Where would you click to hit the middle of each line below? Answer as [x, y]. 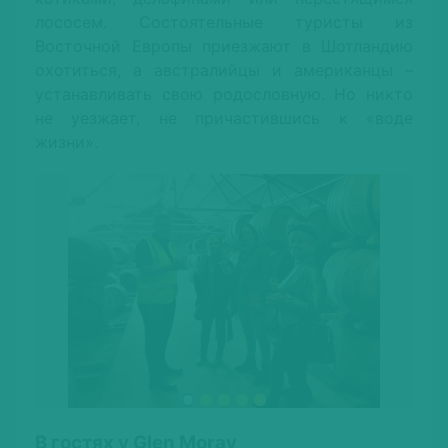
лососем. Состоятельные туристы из [224, 22]
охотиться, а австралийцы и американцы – [224, 70]
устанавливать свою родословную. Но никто [224, 94]
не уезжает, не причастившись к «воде [224, 118]
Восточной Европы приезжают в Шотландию [224, 46]
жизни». [66, 142]
